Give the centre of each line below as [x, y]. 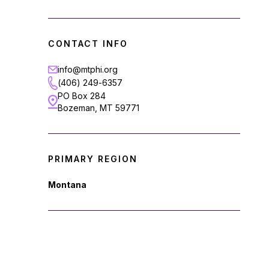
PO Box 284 [82, 95]
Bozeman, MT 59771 [98, 107]
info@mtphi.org [88, 70]
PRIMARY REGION [93, 159]
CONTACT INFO [88, 44]
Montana [67, 184]
